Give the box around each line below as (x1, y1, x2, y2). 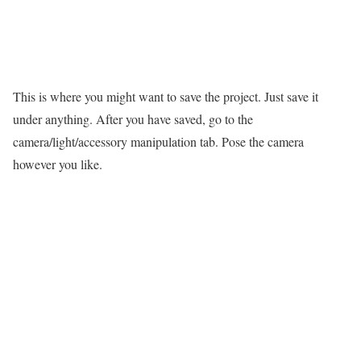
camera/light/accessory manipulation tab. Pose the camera (13, 133, 304, 151)
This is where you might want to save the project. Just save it (13, 88, 318, 106)
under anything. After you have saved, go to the (13, 110, 253, 128)
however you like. (13, 156, 102, 173)
